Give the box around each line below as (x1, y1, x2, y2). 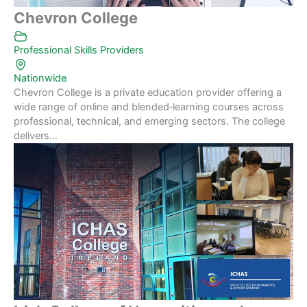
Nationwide (14, 71, 66, 84)
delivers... (14, 129, 58, 142)
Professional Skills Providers (14, 43, 144, 56)
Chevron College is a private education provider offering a (14, 86, 282, 99)
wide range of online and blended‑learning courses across (14, 100, 284, 113)
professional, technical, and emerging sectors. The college (14, 114, 285, 127)
